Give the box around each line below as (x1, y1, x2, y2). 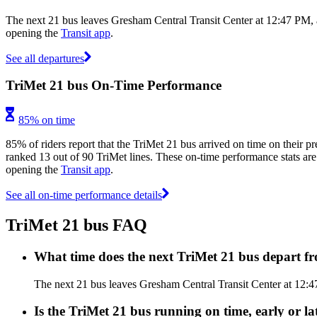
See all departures (6, 52, 84, 64)
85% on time (18, 113, 75, 126)
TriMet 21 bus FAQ (6, 215, 147, 234)
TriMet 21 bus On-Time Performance (6, 78, 221, 93)
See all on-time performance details (6, 188, 162, 201)
